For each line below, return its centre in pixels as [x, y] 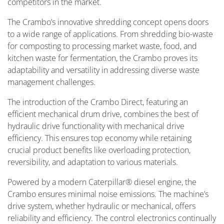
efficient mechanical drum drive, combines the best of [103, 114]
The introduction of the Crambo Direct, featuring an [98, 102]
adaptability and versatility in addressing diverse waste [103, 70]
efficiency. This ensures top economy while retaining [99, 138]
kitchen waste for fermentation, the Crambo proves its [102, 58]
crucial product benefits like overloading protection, [99, 150]
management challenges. [51, 82]
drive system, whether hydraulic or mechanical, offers [101, 206]
